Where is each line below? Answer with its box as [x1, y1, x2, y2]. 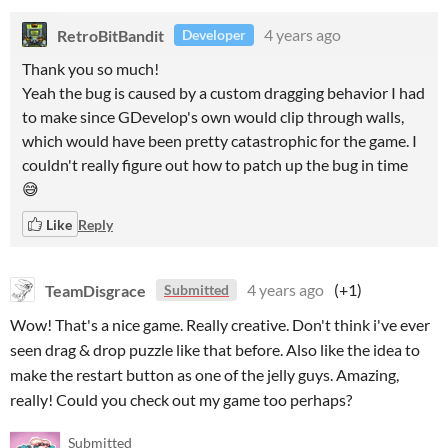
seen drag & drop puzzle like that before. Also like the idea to [10, 340, 420, 359]
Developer [182, 26, 246, 43]
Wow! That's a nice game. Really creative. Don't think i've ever [10, 315, 430, 334]
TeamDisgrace [45, 280, 146, 299]
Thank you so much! [22, 59, 159, 78]
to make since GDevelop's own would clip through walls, [22, 107, 404, 126]
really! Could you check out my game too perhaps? [10, 390, 352, 409]
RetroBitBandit [57, 25, 164, 44]
